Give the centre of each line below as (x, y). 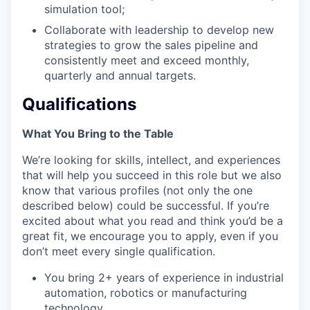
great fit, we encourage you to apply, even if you (150, 236)
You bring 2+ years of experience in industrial (164, 277)
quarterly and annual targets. (120, 75)
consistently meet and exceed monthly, (147, 60)
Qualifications (79, 104)
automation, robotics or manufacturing (146, 292)
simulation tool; (84, 9)
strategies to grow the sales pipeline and (151, 45)
